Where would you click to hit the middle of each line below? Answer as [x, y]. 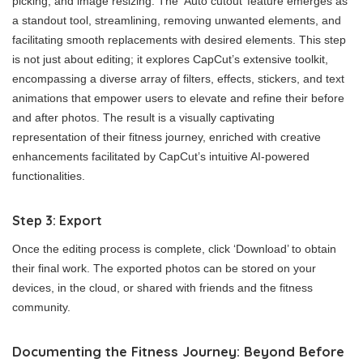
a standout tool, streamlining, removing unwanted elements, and [177, 20]
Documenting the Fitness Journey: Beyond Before [178, 351]
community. [41, 307]
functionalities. [49, 175]
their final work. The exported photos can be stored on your [164, 268]
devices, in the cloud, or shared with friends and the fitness [162, 287]
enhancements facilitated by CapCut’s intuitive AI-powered [161, 156]
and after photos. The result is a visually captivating [143, 117]
